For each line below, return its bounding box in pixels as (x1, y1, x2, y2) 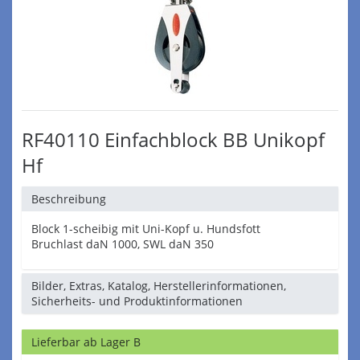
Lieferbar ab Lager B (31, 334, 141, 350)
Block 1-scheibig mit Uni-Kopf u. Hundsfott (31, 221, 260, 236)
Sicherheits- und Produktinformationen (31, 293, 243, 309)
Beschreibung (31, 191, 106, 207)
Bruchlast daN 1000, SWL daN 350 (31, 236, 214, 252)
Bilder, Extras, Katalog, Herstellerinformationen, (31, 278, 286, 293)
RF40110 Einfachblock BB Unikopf (22, 126, 325, 153)
